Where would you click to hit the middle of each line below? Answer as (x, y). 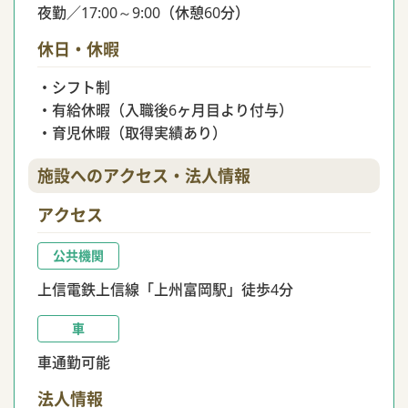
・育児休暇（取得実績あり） (132, 133)
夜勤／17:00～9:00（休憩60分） (143, 13)
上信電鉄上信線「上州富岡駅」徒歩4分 (165, 290)
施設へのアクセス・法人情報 (144, 176)
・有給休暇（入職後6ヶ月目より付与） (165, 110)
